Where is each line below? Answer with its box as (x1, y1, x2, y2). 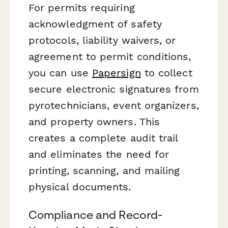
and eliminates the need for (28, 148, 169, 160)
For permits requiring (28, 1, 135, 14)
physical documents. (28, 180, 131, 193)
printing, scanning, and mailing (28, 164, 180, 177)
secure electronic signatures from (28, 82, 199, 95)
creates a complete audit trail (28, 131, 178, 144)
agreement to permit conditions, (28, 50, 191, 63)
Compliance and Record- (28, 208, 162, 222)
